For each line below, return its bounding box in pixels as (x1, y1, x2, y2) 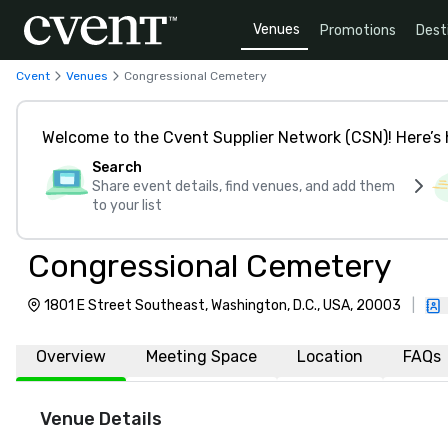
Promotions (320, 21, 396, 39)
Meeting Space (146, 347, 257, 366)
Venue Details (40, 408, 162, 430)
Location (297, 347, 363, 366)
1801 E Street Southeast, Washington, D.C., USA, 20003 (44, 297, 401, 314)
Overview (36, 347, 106, 366)
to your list (92, 197, 162, 214)
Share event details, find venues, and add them (92, 178, 395, 195)
